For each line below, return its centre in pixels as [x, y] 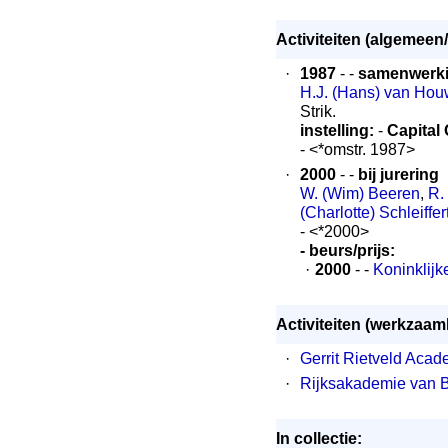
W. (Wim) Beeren [360, 193]
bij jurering [398, 174]
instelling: [339, 130]
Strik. [318, 111]
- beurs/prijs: [347, 250]
